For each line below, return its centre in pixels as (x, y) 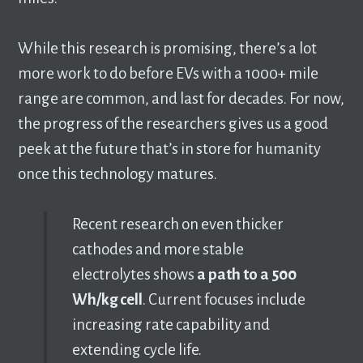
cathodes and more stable (158, 249)
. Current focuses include (224, 299)
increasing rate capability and (171, 324)
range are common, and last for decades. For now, (181, 98)
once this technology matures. (118, 173)
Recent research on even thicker (177, 224)
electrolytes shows (134, 274)
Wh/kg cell (107, 299)
